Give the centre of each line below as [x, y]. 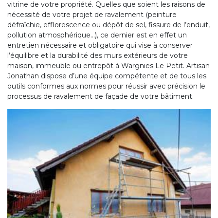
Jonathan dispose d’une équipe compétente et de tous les [107, 76]
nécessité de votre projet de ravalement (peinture [92, 15]
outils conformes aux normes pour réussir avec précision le [106, 86]
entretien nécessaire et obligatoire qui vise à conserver [100, 45]
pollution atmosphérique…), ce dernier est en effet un [97, 35]
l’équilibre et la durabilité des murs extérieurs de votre [98, 56]
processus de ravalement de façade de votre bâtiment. [100, 97]
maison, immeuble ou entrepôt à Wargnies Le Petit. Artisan [109, 66]
